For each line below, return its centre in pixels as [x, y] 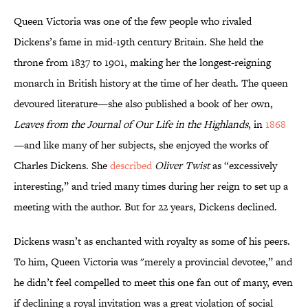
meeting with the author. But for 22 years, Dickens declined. [145, 207]
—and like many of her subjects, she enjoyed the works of [141, 145]
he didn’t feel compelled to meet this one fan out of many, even [153, 283]
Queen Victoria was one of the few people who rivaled [133, 21]
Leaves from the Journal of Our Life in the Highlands [131, 124]
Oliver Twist [182, 166]
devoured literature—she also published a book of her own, [143, 104]
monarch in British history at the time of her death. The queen [151, 83]
